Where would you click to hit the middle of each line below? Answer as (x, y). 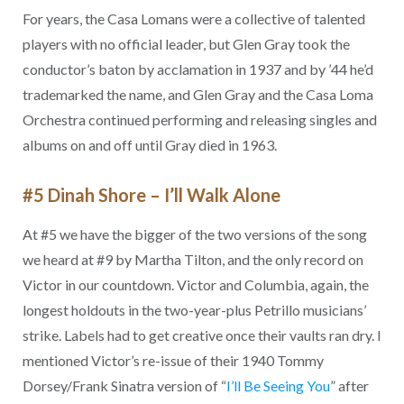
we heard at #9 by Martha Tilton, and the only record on (193, 259)
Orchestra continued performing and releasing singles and (199, 120)
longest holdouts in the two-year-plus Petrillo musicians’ (194, 309)
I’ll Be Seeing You (278, 385)
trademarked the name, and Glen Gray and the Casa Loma (197, 95)
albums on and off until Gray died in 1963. (149, 145)
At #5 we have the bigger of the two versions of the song (194, 234)
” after (349, 385)
